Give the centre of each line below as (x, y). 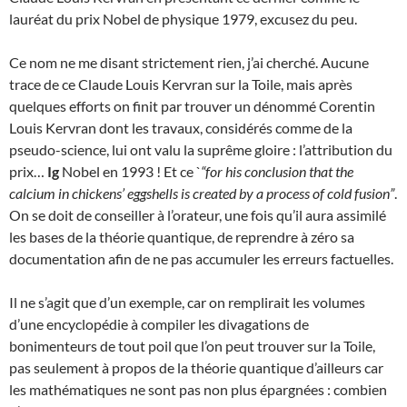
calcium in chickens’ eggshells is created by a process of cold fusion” (202, 193)
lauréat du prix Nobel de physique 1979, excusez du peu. (183, 19)
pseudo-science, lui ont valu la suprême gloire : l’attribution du (201, 149)
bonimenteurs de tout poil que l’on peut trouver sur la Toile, (192, 346)
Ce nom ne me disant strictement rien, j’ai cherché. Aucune (189, 62)
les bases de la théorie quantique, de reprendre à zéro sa (182, 237)
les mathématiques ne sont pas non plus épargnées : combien (198, 389)
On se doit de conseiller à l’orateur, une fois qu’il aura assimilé (198, 215)
